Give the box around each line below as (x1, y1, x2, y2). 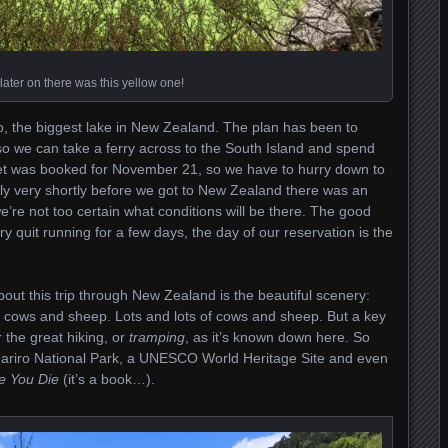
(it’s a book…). (59, 370, 155, 387)
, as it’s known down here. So (185, 328, 370, 345)
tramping (129, 328, 185, 345)
